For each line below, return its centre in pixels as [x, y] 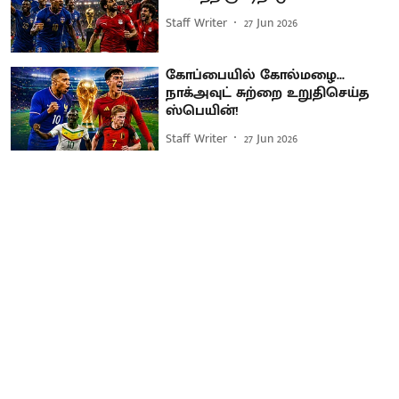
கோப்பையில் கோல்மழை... [256, 76]
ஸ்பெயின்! [203, 111]
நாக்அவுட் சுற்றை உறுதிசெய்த [268, 94]
